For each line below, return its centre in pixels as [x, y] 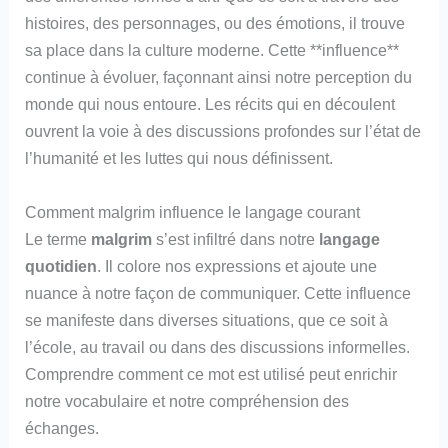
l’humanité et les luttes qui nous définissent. [179, 158]
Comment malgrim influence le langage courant [193, 211]
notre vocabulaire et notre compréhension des [187, 400]
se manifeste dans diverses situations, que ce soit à [207, 319]
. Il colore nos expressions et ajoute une [237, 265]
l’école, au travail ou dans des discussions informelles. [218, 346]
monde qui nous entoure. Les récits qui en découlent [210, 104]
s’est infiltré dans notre [236, 238]
